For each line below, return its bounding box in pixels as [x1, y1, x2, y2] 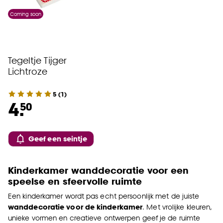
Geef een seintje [28, 134, 88, 143]
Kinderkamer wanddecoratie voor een [8, 164, 189, 176]
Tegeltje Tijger [8, 54, 67, 66]
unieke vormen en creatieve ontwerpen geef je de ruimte [8, 214, 201, 222]
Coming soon [10, 11, 41, 17]
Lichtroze [8, 65, 47, 77]
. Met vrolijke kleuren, [142, 203, 213, 211]
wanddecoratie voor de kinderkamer [8, 203, 143, 211]
